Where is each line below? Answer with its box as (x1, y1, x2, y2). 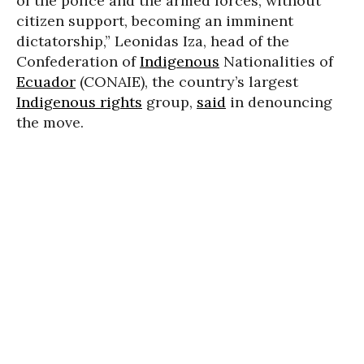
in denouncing (226, 93, 332, 111)
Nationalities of (219, 52, 333, 71)
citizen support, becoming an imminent (16, 11, 293, 30)
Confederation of (16, 52, 140, 71)
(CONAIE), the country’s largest (76, 72, 298, 91)
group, (142, 93, 197, 111)
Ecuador (16, 72, 76, 91)
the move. (16, 113, 84, 132)
